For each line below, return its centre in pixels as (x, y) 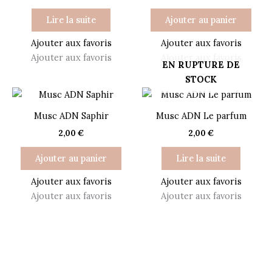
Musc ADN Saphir (71, 116)
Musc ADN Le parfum (201, 116)
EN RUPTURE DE (201, 64)
